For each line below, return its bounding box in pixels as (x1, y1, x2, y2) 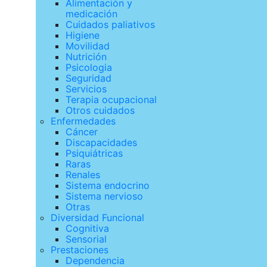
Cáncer (66, 126, 98, 138)
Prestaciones (51, 244, 108, 256)
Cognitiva (66, 222, 109, 234)
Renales (66, 169, 100, 181)
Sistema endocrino (66, 179, 150, 191)
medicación (66, 8, 117, 20)
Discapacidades (66, 136, 137, 148)
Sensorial (66, 233, 107, 245)
